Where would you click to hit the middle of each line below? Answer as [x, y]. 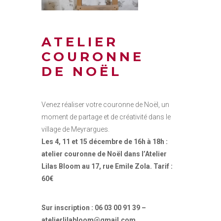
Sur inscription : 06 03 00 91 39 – [94, 208]
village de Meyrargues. [75, 129]
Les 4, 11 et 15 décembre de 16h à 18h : [105, 142]
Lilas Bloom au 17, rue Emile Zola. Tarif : [107, 166]
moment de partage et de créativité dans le [106, 117]
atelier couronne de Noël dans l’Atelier [104, 154]
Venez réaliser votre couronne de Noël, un [105, 105]
